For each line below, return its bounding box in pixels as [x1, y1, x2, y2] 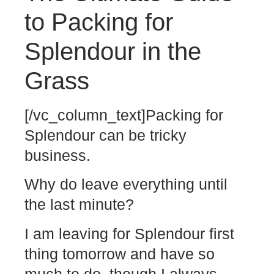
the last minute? [24, 196, 134, 213]
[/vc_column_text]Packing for [24, 106, 223, 124]
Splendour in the [24, 37, 201, 65]
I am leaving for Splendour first [24, 224, 234, 242]
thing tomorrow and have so [24, 245, 215, 262]
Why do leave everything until [24, 176, 228, 193]
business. [24, 146, 91, 164]
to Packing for [24, 8, 173, 35]
